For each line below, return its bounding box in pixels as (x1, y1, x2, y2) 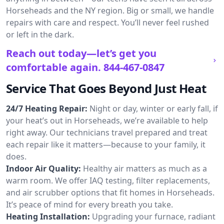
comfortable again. (6, 60, 101, 74)
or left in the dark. (6, 29, 74, 40)
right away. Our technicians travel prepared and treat (6, 127, 207, 138)
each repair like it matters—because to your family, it (6, 139, 205, 150)
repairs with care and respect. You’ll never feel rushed (6, 17, 209, 28)
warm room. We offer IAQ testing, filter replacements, (6, 175, 210, 186)
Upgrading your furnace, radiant (92, 211, 215, 222)
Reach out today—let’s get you (6, 46, 156, 60)
